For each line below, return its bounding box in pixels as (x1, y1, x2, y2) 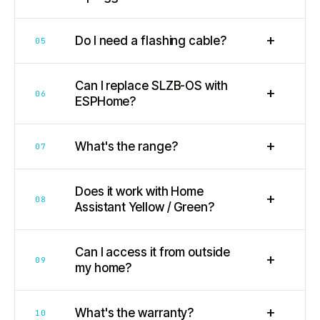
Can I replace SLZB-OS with (75, 78, 228, 93)
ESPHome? (75, 94, 136, 109)
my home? (75, 260, 132, 275)
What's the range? (75, 139, 178, 154)
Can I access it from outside (75, 244, 230, 259)
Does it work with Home (75, 184, 204, 199)
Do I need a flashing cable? (75, 33, 226, 48)
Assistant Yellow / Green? (75, 199, 214, 214)
